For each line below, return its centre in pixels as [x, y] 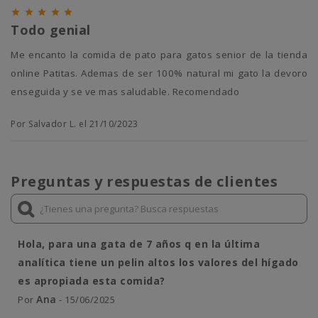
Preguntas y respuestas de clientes [144, 182]
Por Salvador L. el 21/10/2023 [75, 124]
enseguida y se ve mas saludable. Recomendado [125, 92]
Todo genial [51, 30]
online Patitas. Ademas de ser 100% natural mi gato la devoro [159, 73]
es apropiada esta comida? [92, 281]
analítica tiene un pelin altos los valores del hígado [158, 263]
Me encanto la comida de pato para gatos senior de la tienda [15, 55]
